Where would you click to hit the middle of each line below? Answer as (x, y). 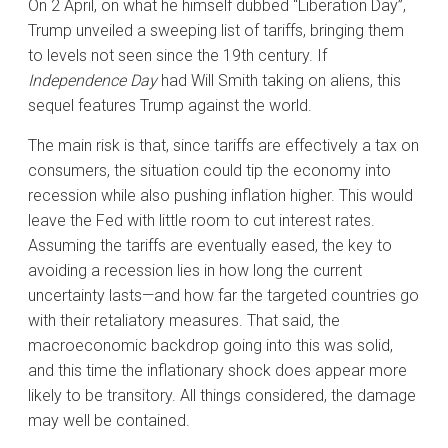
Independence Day (92, 80)
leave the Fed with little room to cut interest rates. (201, 220)
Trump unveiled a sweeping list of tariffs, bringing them (216, 30)
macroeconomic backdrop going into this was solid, (210, 345)
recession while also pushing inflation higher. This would (220, 195)
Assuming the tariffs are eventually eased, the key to (210, 245)
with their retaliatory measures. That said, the (184, 320)
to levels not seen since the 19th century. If (177, 55)
